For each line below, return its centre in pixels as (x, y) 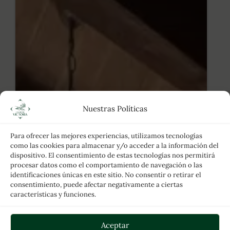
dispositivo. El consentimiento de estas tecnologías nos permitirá (113, 155)
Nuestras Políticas (115, 109)
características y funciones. (53, 194)
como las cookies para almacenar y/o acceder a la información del (114, 146)
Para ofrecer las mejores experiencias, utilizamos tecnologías (106, 136)
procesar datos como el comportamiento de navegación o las (106, 165)
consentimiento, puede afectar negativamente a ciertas (97, 185)
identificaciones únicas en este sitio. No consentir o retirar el (106, 175)
